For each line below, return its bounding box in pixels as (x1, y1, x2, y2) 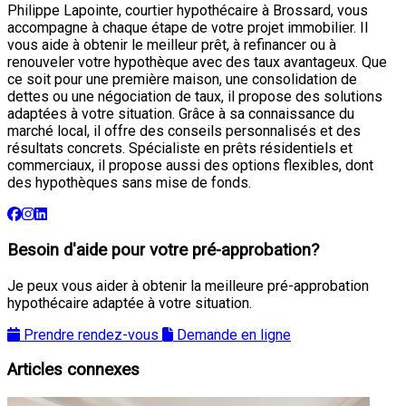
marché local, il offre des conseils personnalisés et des (7, 122, 361, 140)
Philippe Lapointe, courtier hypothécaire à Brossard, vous (7, 2, 368, 20)
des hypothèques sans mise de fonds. (7, 174, 251, 192)
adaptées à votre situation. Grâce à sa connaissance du (7, 105, 354, 123)
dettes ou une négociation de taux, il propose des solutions (7, 88, 382, 106)
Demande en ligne (177, 325, 291, 343)
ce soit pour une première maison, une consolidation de (7, 71, 357, 89)
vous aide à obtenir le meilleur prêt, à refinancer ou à (7, 36, 336, 54)
